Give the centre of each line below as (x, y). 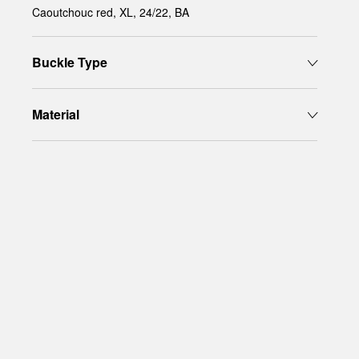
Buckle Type (70, 62)
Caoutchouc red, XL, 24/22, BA (111, 12)
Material (56, 114)
